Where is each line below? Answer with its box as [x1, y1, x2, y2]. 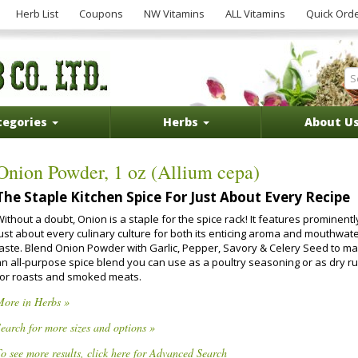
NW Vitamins [144, 6, 205, 21]
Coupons [79, 6, 123, 21]
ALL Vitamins [225, 6, 285, 21]
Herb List [16, 6, 58, 21]
